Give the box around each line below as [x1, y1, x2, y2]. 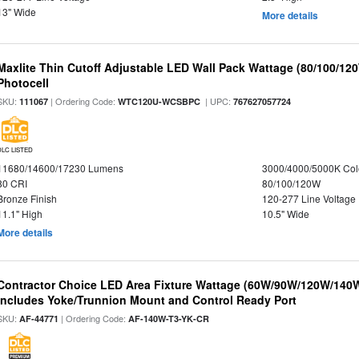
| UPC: [200, 95, 234, 107]
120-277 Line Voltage [261, 192, 356, 205]
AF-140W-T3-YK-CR [128, 313, 210, 325]
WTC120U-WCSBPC [118, 95, 201, 107]
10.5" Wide [261, 207, 309, 220]
